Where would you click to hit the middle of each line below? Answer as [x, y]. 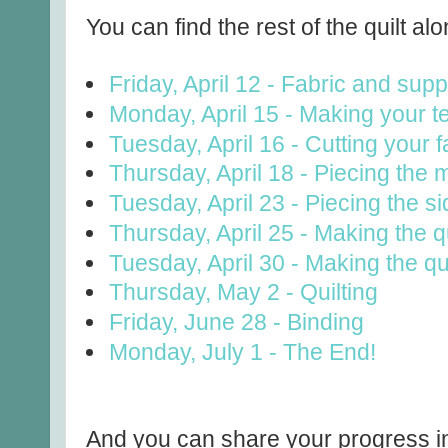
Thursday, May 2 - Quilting [243, 292]
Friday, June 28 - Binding [236, 322]
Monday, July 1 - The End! [242, 351]
